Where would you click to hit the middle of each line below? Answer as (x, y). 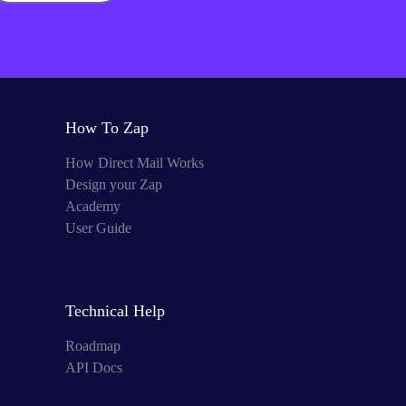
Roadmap (92, 346)
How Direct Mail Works (134, 163)
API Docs (93, 367)
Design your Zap (113, 184)
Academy (92, 206)
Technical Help (115, 311)
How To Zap (106, 128)
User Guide (98, 228)
